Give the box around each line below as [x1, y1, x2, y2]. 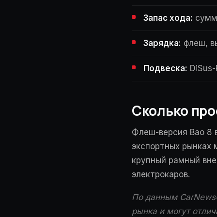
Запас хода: [143, 13, 193, 23]
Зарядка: [143, 38, 181, 48]
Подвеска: [143, 63, 187, 73]
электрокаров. [132, 170, 190, 179]
